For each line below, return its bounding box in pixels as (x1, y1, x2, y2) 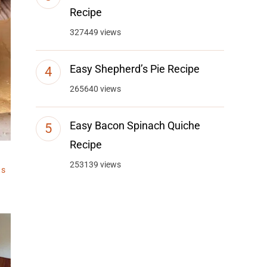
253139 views (70, 160, 122, 170)
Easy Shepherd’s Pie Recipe (70, 63, 200, 76)
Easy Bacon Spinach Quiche (70, 119, 201, 132)
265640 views (70, 84, 122, 94)
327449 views (70, 27, 122, 38)
